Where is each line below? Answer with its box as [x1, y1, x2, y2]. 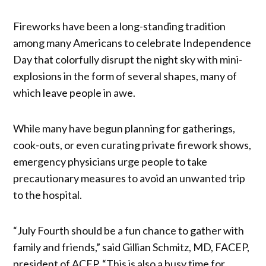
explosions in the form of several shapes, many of [13, 69, 237, 83]
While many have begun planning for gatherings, [13, 121, 236, 135]
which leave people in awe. [13, 85, 138, 99]
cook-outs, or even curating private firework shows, [13, 138, 252, 151]
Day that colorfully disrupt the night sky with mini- [13, 52, 243, 66]
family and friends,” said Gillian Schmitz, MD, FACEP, [13, 240, 250, 254]
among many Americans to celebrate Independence [13, 36, 252, 49]
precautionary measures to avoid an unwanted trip [13, 171, 246, 185]
